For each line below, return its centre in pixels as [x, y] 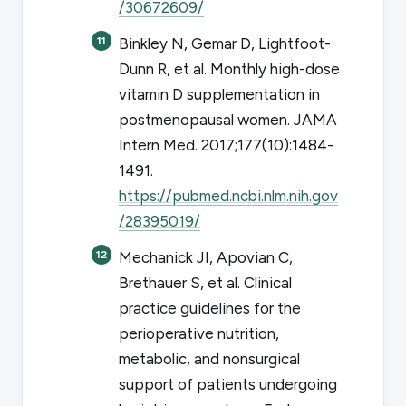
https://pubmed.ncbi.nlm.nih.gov [228, 195]
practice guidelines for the [210, 308]
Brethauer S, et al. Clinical [205, 282]
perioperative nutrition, [199, 333]
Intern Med [157, 145]
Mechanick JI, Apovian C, [206, 257]
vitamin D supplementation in [219, 94]
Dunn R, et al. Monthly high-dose [229, 68]
